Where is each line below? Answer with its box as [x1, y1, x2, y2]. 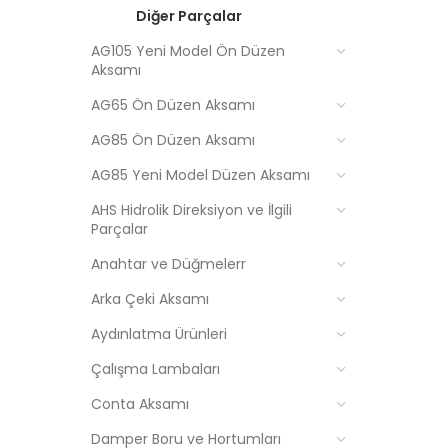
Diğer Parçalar [136, 6, 242, 26]
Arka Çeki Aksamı [91, 289, 209, 309]
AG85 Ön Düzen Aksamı [91, 130, 255, 150]
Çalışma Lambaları [91, 359, 220, 379]
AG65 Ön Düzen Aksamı [91, 95, 255, 115]
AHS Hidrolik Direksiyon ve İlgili [91, 200, 292, 220]
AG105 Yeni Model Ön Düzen [91, 41, 285, 61]
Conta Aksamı [91, 394, 189, 414]
